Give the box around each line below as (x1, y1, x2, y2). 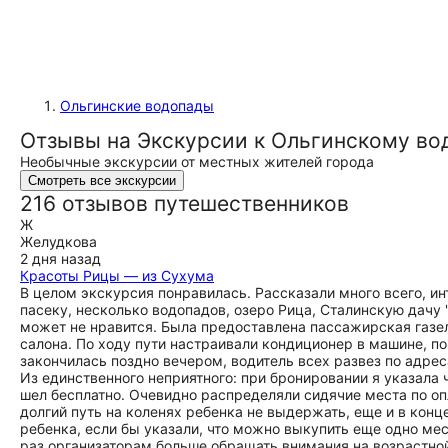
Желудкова (20, 233, 97, 250)
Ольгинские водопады (60, 97, 214, 114)
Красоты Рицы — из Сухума (20, 267, 214, 284)
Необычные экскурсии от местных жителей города (20, 153, 374, 170)
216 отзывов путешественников (20, 191, 349, 216)
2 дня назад (20, 250, 101, 267)
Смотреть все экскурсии (28, 173, 176, 188)
